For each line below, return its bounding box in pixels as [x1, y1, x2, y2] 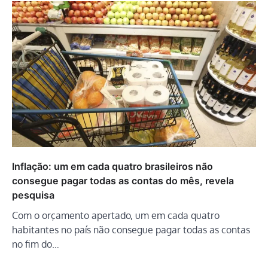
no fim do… [12, 237, 59, 250]
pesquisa [12, 188, 54, 201]
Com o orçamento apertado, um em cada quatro [12, 209, 220, 221]
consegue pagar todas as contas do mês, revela [12, 174, 234, 187]
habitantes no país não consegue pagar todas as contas [12, 223, 250, 236]
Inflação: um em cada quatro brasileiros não [12, 160, 213, 172]
